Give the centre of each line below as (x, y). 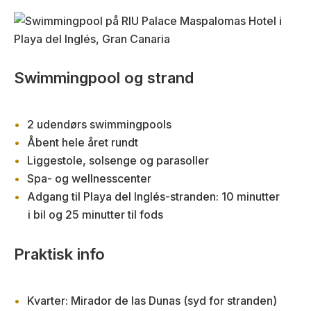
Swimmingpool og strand (104, 78)
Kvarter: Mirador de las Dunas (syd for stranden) (152, 301)
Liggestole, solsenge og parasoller (118, 161)
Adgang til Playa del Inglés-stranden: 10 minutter (153, 197)
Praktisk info (59, 254)
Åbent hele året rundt (83, 143)
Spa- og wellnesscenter (89, 179)
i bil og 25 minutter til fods (95, 215)
